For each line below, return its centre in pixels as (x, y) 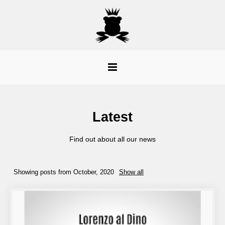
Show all (131, 172)
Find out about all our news (113, 139)
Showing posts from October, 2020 (64, 172)
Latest (113, 117)
